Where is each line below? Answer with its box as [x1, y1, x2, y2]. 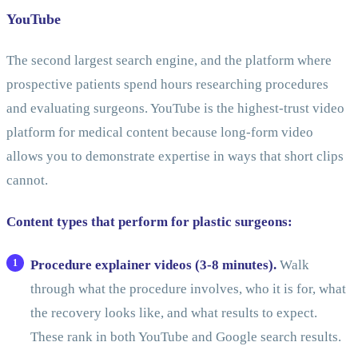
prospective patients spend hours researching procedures [6, 77, 328, 93]
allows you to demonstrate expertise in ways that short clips [6, 149, 344, 165]
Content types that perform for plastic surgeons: [6, 213, 292, 229]
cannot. [6, 173, 48, 189]
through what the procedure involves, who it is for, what [30, 280, 346, 296]
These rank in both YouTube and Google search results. [30, 328, 341, 344]
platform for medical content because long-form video [6, 125, 313, 141]
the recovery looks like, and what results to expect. [30, 304, 317, 320]
